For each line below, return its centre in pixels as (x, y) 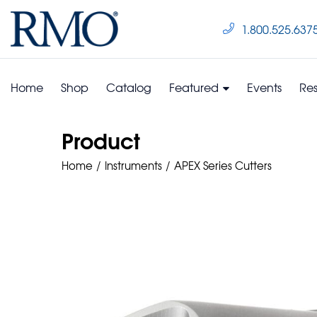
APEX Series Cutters (223, 165)
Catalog (129, 87)
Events (264, 87)
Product (101, 139)
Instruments (133, 165)
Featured (195, 87)
